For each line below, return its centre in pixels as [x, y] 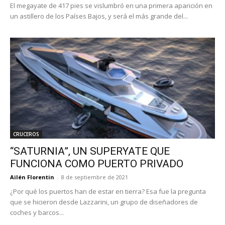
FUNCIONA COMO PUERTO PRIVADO [97, 164]
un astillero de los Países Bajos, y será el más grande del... [99, 16]
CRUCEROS [26, 134]
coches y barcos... [37, 213]
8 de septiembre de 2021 [95, 177]
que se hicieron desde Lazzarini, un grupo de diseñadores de [104, 202]
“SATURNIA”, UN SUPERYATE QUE [90, 151]
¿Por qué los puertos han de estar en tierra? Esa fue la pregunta [108, 192]
